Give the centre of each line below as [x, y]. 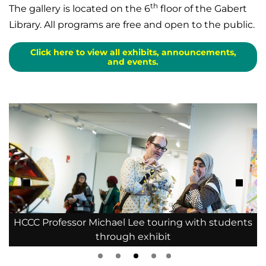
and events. [133, 61]
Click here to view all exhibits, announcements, [133, 52]
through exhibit [133, 237]
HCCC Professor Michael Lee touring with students [133, 223]
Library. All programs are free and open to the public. [132, 24]
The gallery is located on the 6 [80, 8]
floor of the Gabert [202, 8]
